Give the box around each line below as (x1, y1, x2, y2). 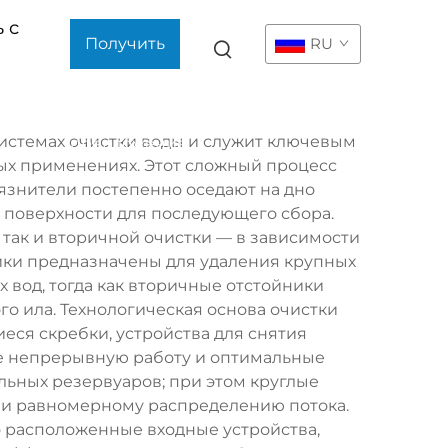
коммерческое (70, 84, 194, 103)
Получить (85, 34, 165, 53)
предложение (70, 134, 187, 153)
